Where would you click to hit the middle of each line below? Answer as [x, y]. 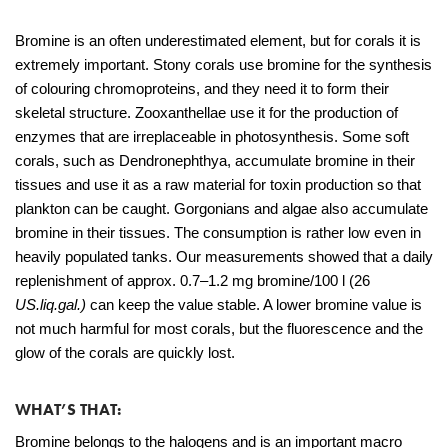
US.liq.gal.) [52, 304]
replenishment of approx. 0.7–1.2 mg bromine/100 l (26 [192, 280]
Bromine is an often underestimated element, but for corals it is [218, 40]
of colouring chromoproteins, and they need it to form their [202, 88]
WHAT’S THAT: [68, 409]
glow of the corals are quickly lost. [125, 352]
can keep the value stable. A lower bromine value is [256, 304]
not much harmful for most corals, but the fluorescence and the [219, 328]
